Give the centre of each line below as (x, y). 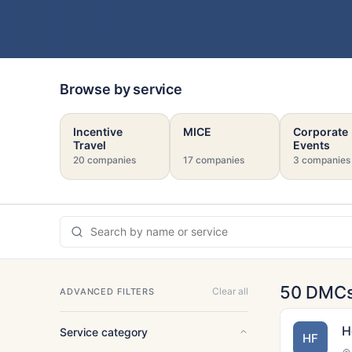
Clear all (230, 291)
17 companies (214, 159)
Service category (104, 332)
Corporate (321, 131)
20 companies (104, 159)
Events (312, 145)
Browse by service (121, 89)
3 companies (322, 159)
